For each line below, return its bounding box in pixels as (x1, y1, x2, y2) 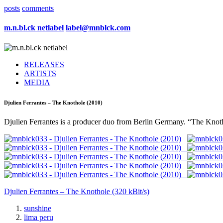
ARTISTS (24, 69, 56, 78)
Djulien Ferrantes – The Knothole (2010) (4, 99, 103, 106)
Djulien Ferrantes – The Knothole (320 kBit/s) (4, 187, 149, 196)
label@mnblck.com (66, 23, 130, 32)
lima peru (24, 213, 53, 222)
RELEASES (24, 60, 64, 69)
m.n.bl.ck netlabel (4, 23, 64, 32)
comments (22, 4, 54, 12)
